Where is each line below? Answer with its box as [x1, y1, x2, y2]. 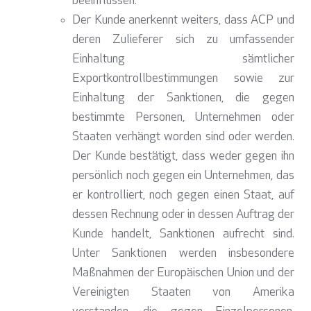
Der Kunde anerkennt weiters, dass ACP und [72, 14, 294, 28]
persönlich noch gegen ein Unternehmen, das [72, 169, 294, 183]
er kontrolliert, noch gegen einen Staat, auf [72, 189, 294, 203]
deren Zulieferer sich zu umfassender [72, 33, 294, 47]
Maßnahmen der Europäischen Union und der [72, 267, 294, 280]
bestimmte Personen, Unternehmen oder [72, 111, 294, 125]
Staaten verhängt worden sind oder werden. [72, 131, 294, 144]
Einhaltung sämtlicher [72, 53, 294, 67]
